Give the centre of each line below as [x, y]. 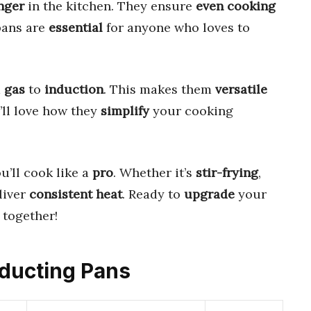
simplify [125, 110]
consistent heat [76, 194]
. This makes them [159, 89]
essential [76, 27]
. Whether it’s [154, 172]
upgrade [209, 194]
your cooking [191, 110]
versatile [241, 89]
